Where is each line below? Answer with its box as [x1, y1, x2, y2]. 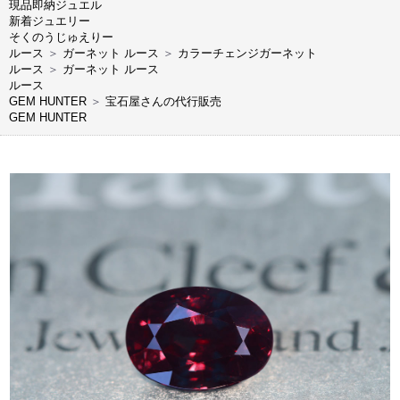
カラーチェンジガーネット [178, 46, 317, 60]
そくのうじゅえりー [9, 29, 113, 44]
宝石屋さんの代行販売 [105, 94, 221, 108]
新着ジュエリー [9, 13, 90, 28]
